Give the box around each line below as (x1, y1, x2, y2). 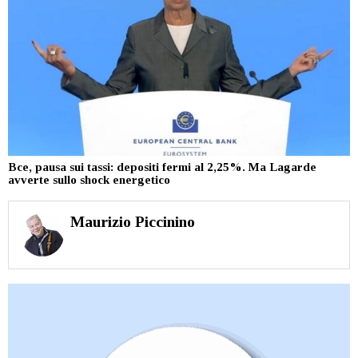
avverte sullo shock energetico (8, 173, 170, 186)
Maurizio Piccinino (70, 213, 195, 230)
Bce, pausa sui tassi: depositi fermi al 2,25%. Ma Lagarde (8, 160, 316, 173)
